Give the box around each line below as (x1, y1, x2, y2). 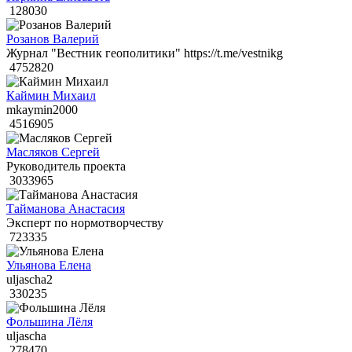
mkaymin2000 (6, 103, 78, 117)
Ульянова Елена (6, 258, 91, 273)
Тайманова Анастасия (6, 202, 125, 216)
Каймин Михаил (6, 89, 96, 103)
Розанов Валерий (6, 32, 99, 46)
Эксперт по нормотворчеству (6, 216, 163, 230)
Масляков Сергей (6, 145, 100, 159)
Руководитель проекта (6, 159, 126, 174)
